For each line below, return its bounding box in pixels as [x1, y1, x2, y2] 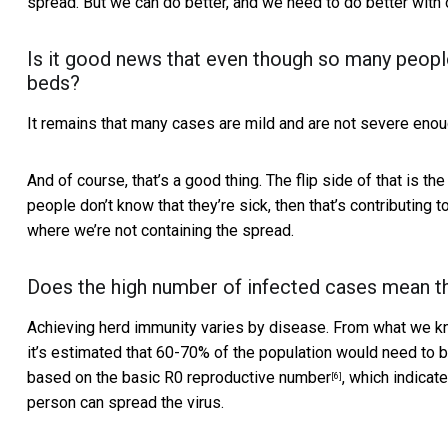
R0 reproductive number [164, 368, 331, 388]
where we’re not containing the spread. [27, 221, 294, 241]
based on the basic [27, 368, 164, 388]
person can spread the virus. [27, 393, 224, 413]
